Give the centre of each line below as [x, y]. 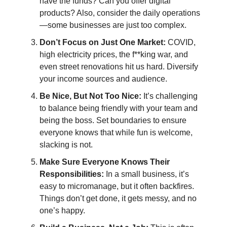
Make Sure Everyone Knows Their [105, 162]
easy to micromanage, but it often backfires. [117, 186]
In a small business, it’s [146, 174]
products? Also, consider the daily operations [120, 13]
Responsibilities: [72, 174]
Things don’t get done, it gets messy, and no [118, 198]
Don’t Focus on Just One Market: [103, 42]
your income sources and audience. [103, 79]
